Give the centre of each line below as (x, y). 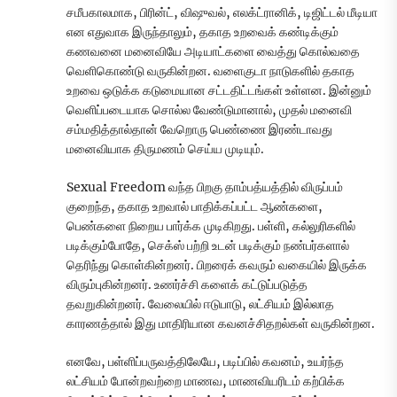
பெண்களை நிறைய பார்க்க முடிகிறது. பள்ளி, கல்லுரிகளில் (211, 226)
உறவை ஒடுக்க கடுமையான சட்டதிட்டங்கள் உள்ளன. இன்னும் (219, 91)
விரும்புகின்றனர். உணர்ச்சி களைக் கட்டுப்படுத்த (187, 285)
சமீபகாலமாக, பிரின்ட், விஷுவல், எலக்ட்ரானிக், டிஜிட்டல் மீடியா (222, 13)
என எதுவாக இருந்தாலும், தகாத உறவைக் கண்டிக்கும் (202, 32)
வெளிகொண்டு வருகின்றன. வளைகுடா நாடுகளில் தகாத (210, 71)
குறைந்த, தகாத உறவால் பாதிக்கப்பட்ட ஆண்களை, (195, 207)
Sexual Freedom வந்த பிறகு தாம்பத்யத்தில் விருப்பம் (205, 187)
